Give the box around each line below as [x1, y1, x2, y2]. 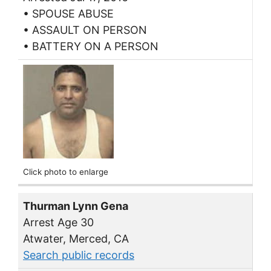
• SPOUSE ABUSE [23, 7, 114, 20]
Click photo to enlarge [23, 167, 108, 177]
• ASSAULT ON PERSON [23, 23, 147, 36]
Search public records [23, 249, 134, 262]
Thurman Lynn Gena [23, 200, 128, 213]
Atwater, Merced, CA [23, 232, 129, 246]
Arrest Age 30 [23, 216, 94, 229]
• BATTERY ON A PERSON [23, 39, 158, 53]
